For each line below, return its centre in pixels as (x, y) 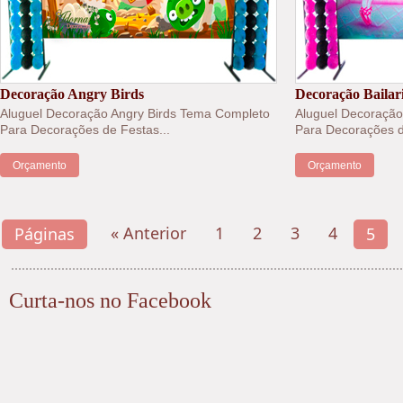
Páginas (45, 234)
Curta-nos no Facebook (110, 301)
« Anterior (148, 233)
